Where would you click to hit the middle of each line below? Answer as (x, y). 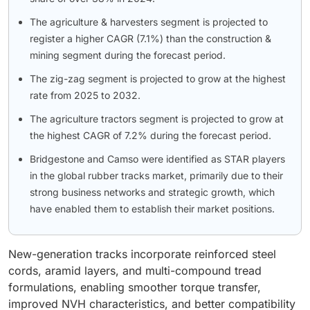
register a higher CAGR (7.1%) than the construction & (151, 39)
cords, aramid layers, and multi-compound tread (135, 271)
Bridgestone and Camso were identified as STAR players (157, 159)
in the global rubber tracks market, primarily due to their (156, 176)
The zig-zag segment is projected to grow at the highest (158, 79)
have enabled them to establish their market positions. (152, 209)
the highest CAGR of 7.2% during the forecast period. (151, 136)
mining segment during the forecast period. (128, 55)
